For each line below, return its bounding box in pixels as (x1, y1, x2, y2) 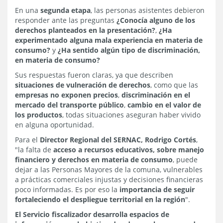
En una (15, 5, 40, 15)
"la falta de (15, 144, 53, 154)
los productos (15, 110, 62, 119)
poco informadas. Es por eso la (15, 184, 119, 194)
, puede (173, 154, 198, 164)
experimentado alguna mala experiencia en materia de (15, 35, 203, 45)
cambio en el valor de (127, 100, 201, 110)
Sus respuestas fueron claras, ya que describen (15, 70, 173, 80)
